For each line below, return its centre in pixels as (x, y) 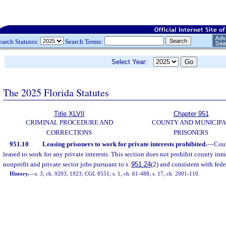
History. (20, 174)
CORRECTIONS (69, 132)
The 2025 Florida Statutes (56, 92)
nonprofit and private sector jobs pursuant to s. (67, 164)
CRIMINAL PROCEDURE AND (69, 122)
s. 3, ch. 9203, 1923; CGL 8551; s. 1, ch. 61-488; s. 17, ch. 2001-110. (118, 174)
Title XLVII (69, 114)
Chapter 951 (191, 114)
